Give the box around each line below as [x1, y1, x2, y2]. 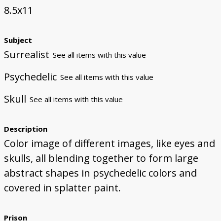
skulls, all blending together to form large [3, 151, 198, 165]
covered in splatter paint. [3, 181, 121, 195]
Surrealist [3, 48, 49, 62]
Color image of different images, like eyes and [3, 137, 215, 150]
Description [3, 124, 47, 134]
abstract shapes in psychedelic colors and [3, 166, 197, 180]
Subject [3, 35, 32, 45]
